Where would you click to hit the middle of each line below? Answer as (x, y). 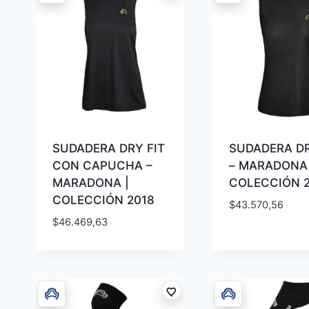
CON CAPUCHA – (102, 166)
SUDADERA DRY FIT (108, 149)
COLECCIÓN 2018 (103, 200)
